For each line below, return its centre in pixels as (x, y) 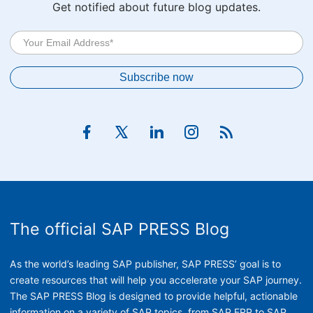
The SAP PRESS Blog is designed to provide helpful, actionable (154, 296)
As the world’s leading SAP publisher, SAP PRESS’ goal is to (145, 264)
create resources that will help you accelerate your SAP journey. (156, 280)
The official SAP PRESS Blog (119, 229)
